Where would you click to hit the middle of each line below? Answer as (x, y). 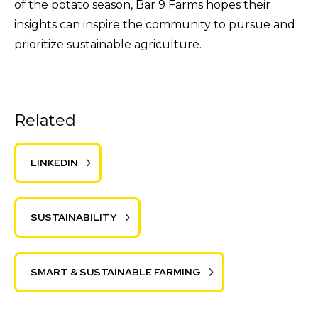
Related (45, 120)
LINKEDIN (54, 162)
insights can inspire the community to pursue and (155, 24)
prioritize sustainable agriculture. (108, 44)
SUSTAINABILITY (74, 217)
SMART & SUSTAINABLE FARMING (116, 272)
